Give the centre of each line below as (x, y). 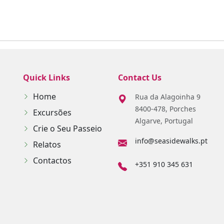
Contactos (52, 160)
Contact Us (140, 77)
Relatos (47, 144)
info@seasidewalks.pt (171, 141)
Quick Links (46, 77)
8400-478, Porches (165, 109)
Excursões (52, 112)
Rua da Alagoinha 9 (168, 97)
